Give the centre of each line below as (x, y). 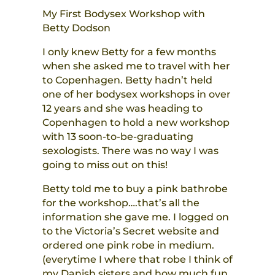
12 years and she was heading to (122, 109)
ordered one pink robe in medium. (128, 246)
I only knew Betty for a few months (129, 52)
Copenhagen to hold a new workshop (136, 123)
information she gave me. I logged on (135, 217)
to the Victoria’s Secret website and (130, 231)
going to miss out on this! (105, 165)
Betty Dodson (77, 28)
